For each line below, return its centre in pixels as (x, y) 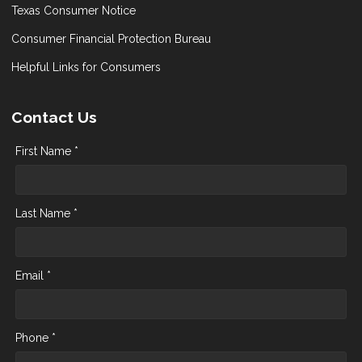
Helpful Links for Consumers (86, 67)
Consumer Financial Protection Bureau (111, 39)
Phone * (36, 338)
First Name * (47, 151)
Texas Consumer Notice (74, 11)
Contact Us (54, 118)
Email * (33, 276)
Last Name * (46, 214)
